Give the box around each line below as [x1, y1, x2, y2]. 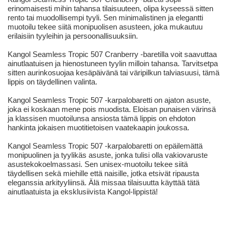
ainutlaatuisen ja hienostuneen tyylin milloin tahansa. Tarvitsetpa [8, 59, 218, 68]
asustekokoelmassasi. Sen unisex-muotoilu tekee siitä [8, 160, 188, 169]
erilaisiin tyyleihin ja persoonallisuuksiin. [8, 32, 138, 41]
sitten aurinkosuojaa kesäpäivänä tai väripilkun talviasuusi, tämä [8, 68, 219, 77]
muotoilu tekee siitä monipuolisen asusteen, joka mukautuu [8, 22, 203, 32]
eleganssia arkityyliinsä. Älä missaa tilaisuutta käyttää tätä [8, 178, 199, 187]
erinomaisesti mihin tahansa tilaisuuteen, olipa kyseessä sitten [8, 4, 213, 13]
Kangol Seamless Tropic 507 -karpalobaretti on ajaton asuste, [8, 96, 211, 105]
